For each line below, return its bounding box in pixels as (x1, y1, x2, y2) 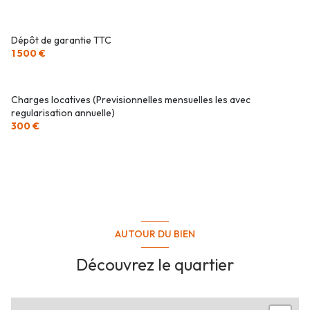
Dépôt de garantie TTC (11, 33, 111, 46)
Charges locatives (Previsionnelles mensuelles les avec (11, 93, 250, 106)
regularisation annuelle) (11, 106, 115, 119)
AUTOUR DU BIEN (115, 228, 195, 241)
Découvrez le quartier (76, 253, 234, 275)
